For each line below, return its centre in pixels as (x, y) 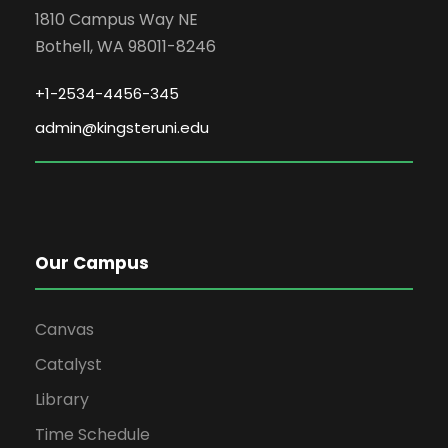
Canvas (64, 329)
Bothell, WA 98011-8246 (125, 46)
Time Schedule (92, 434)
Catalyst (68, 364)
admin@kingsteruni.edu (122, 127)
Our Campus (92, 262)
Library (62, 399)
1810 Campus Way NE (116, 19)
